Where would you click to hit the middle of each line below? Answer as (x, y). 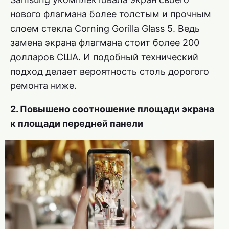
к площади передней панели (77, 124)
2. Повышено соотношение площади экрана (112, 109)
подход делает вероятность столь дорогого (110, 72)
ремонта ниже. (43, 86)
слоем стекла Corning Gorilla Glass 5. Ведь (105, 29)
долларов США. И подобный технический (104, 57)
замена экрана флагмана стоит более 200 (105, 43)
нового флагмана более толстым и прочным (111, 14)
